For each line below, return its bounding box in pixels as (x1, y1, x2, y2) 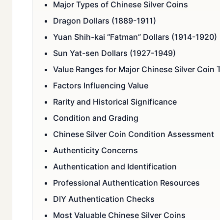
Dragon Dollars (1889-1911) (53, 16, 156, 26)
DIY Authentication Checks (53, 194, 155, 204)
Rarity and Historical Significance (53, 97, 177, 107)
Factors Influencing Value (53, 81, 148, 91)
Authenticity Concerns (53, 145, 138, 156)
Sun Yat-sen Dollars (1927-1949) (53, 48, 176, 58)
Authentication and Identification (53, 162, 177, 172)
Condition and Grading (53, 113, 138, 123)
